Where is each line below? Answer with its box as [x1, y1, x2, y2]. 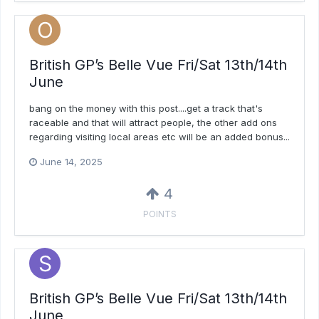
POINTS [142, 209, 177, 220]
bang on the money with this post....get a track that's [29, 103, 263, 115]
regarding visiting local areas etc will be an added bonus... [29, 131, 290, 143]
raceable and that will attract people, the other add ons [29, 117, 277, 129]
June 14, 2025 [40, 156, 103, 168]
